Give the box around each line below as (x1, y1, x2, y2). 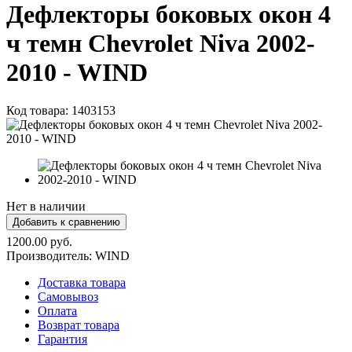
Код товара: (6, 104, 71, 118)
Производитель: (6, 249, 95, 263)
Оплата (38, 304, 77, 318)
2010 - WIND (6, 58, 148, 87)
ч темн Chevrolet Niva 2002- (6, 29, 315, 58)
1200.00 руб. (6, 235, 72, 249)
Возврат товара (38, 318, 119, 332)
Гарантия (38, 332, 87, 346)
